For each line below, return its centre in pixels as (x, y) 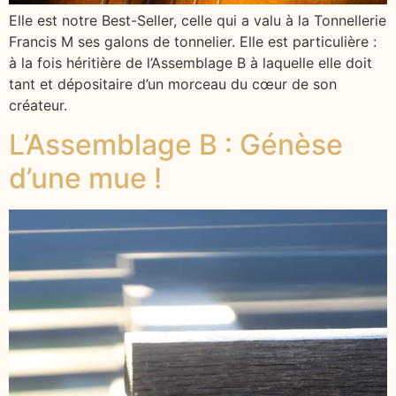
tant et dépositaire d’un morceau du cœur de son (173, 84)
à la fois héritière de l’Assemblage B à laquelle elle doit (190, 62)
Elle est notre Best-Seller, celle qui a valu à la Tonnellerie (198, 20)
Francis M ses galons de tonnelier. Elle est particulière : (193, 41)
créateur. (38, 105)
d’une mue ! (85, 179)
